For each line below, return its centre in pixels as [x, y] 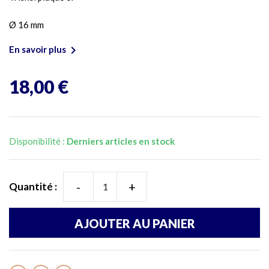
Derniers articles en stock [121, 141]
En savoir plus [38, 49]
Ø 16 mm [26, 24]
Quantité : [33, 186]
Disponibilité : [38, 141]
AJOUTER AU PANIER [134, 223]
